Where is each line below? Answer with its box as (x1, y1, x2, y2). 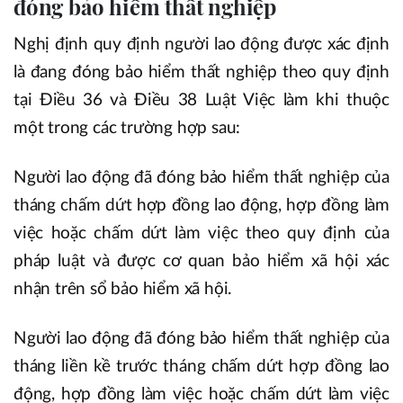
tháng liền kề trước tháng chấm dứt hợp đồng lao (13, 357, 390, 375)
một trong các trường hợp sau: (13, 119, 241, 137)
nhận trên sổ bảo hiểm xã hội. (13, 280, 232, 298)
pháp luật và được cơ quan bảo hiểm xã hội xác (13, 252, 390, 270)
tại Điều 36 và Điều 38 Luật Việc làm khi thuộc (13, 91, 390, 109)
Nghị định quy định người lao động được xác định (13, 35, 390, 53)
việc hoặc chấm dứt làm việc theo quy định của (13, 224, 390, 242)
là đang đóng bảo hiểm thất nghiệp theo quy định (13, 63, 390, 81)
